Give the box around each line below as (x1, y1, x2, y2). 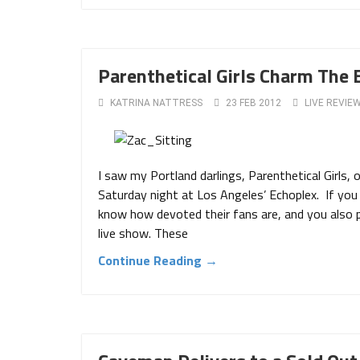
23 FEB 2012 (226, 97, 281, 108)
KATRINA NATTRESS (110, 97, 202, 108)
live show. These (98, 223, 188, 243)
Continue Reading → (98, 251, 218, 270)
